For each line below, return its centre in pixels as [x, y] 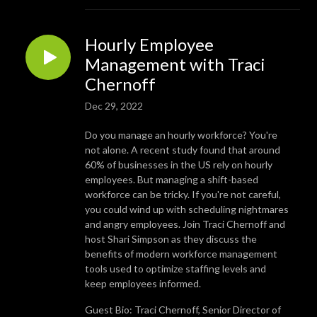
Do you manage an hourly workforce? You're [181, 134]
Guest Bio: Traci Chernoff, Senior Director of [183, 309]
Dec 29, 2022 [114, 105]
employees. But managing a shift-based [172, 179]
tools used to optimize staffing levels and [175, 268]
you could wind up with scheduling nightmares [187, 209]
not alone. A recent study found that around [183, 149]
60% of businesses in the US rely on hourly [179, 164]
